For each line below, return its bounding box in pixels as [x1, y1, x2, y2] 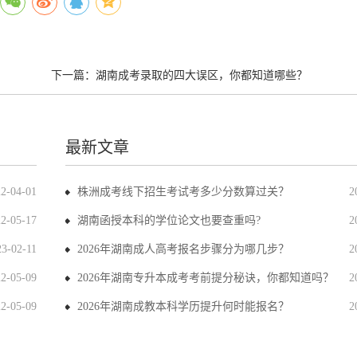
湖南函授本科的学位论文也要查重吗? [76, 214, 261, 226]
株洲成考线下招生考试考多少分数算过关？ [76, 186, 289, 198]
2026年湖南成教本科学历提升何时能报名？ [76, 300, 289, 312]
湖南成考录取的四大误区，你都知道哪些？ [96, 69, 308, 81]
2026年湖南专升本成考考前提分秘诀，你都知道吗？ [76, 272, 334, 284]
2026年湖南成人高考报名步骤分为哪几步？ [76, 243, 289, 255]
